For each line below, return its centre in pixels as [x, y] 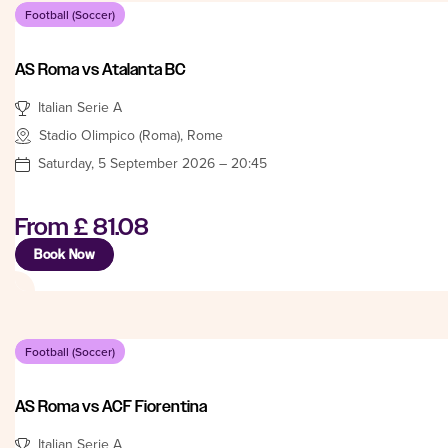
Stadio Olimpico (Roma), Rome [131, 134]
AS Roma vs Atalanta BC [100, 69]
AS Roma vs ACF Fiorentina [111, 406]
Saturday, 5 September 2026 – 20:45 [152, 162]
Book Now [64, 254]
